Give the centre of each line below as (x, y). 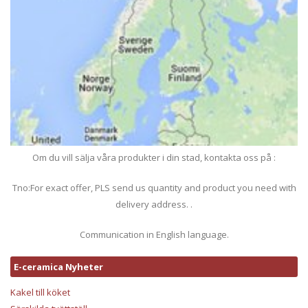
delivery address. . (154, 205)
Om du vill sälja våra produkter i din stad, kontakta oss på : (154, 158)
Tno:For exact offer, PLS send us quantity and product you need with (154, 188)
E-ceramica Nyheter (58, 267)
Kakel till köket (40, 293)
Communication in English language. (154, 235)
